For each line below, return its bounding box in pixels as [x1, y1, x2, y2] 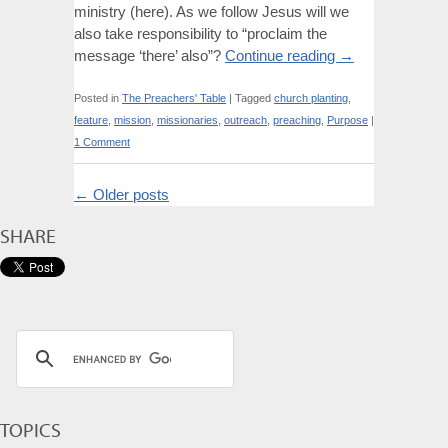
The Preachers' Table [122, 92, 226, 104]
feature [74, 114, 108, 126]
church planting [274, 92, 348, 104]
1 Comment [74, 136, 130, 148]
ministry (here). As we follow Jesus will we [74, 3, 349, 20]
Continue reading [225, 47, 339, 64]
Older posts [89, 186, 169, 203]
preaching [273, 114, 321, 126]
